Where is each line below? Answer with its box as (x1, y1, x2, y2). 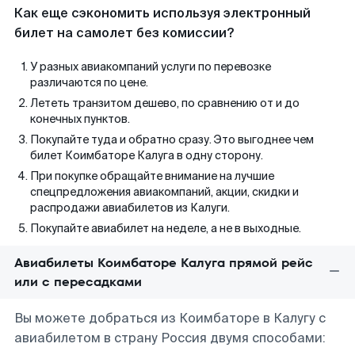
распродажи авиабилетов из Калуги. (30, 200, 230, 215)
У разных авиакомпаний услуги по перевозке (30, 59, 271, 74)
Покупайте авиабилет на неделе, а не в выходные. (30, 221, 301, 235)
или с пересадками (14, 273, 142, 291)
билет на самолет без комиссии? (14, 25, 234, 41)
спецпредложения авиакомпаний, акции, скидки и (30, 185, 299, 199)
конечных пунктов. (30, 112, 130, 126)
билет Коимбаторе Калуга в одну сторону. (30, 148, 263, 162)
